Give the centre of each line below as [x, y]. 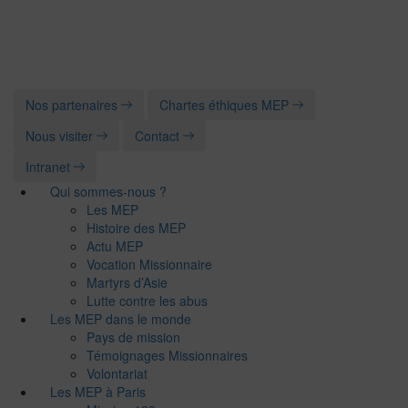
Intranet [50, 166]
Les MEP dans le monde [121, 318]
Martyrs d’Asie [127, 282]
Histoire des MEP [136, 227]
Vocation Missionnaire [149, 264]
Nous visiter [61, 135]
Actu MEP [115, 245]
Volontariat [117, 373]
